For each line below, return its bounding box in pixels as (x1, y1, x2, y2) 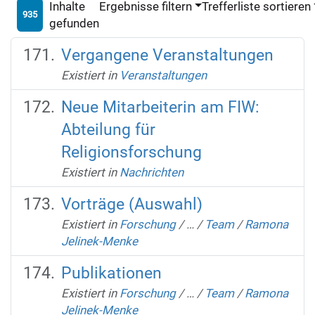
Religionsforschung (60, 142, 202, 162)
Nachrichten (119, 165, 184, 179)
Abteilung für (60, 120, 155, 139)
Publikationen (60, 263, 162, 283)
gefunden (49, 15, 99, 30)
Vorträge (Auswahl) (60, 194, 202, 214)
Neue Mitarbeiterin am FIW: (60, 97, 259, 117)
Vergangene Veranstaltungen (60, 45, 274, 65)
